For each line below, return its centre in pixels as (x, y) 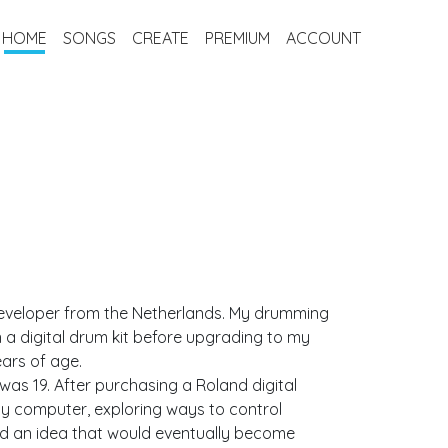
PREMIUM (237, 37)
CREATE (160, 37)
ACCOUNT (323, 37)
